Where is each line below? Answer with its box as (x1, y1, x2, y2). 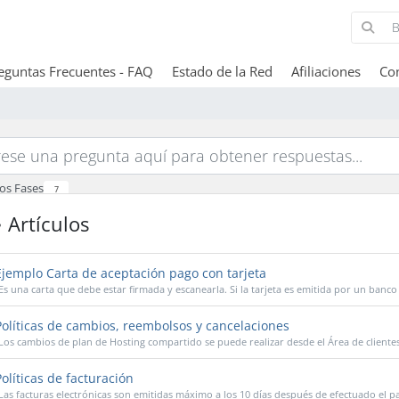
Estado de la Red (171, 61, 273, 80)
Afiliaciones (290, 61, 361, 80)
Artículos (2, 210, 89, 237)
